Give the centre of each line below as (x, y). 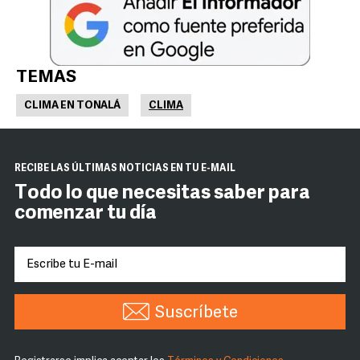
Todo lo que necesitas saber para (162, 194)
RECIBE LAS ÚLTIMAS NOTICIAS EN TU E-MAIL (125, 169)
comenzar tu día (86, 214)
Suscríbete (196, 313)
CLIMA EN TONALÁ (72, 106)
